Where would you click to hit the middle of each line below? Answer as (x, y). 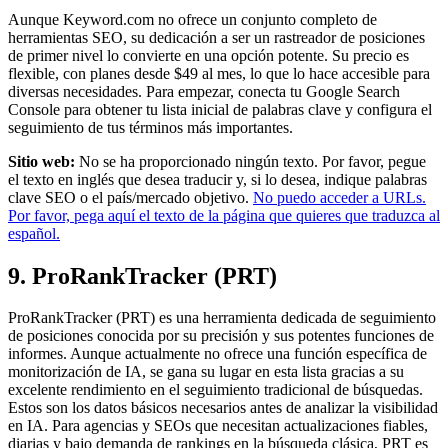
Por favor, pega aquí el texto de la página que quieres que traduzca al (224, 215)
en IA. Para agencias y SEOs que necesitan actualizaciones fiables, (218, 426)
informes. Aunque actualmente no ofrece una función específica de (217, 354)
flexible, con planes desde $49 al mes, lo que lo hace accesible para (219, 73)
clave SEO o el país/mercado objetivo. (130, 197)
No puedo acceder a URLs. (339, 197)
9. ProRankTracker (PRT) (142, 275)
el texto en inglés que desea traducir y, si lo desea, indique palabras (217, 179)
